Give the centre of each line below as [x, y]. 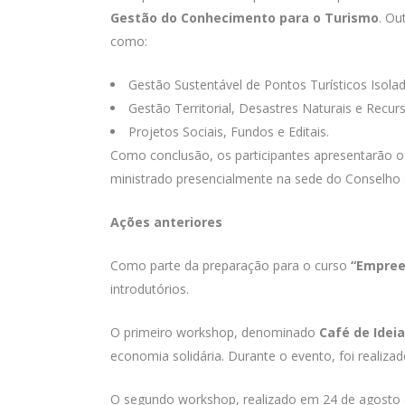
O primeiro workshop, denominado [215, 332]
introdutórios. [150, 289]
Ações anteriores [166, 222]
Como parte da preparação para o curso [231, 265]
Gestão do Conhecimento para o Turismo [245, 18]
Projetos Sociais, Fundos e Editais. [229, 132]
